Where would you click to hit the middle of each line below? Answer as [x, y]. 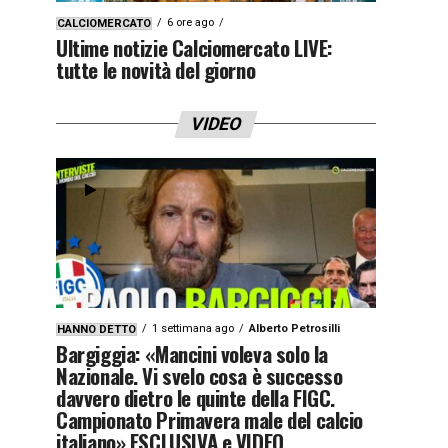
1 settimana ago [193, 328]
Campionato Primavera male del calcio [210, 419]
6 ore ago [190, 22]
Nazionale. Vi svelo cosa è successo [199, 375]
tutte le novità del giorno [156, 69]
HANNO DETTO [96, 329]
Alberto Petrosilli [294, 328]
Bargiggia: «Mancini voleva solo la [192, 353]
